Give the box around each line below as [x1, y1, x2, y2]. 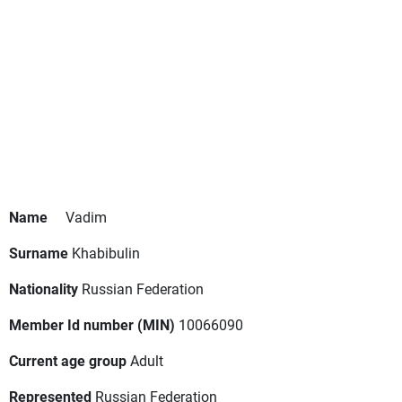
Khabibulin [72, 243, 140, 263]
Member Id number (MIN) [9, 315, 175, 335]
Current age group [9, 351, 127, 371]
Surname [9, 243, 68, 263]
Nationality [9, 279, 78, 299]
